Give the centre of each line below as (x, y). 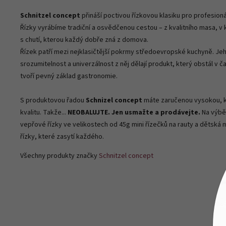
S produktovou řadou (52, 100)
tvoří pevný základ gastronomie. (69, 76)
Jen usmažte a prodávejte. (156, 112)
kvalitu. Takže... (43, 112)
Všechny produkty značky (59, 156)
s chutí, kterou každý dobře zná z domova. (84, 40)
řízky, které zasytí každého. (62, 136)
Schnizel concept (114, 100)
